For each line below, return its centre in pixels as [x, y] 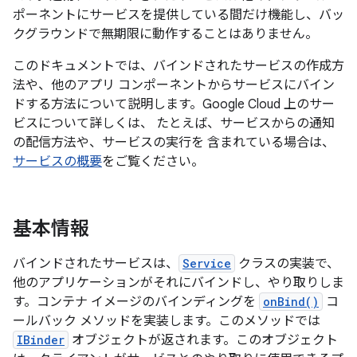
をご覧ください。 [153, 162]
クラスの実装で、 [287, 264]
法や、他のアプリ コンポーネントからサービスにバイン [174, 85]
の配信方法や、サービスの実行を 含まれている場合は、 [174, 143]
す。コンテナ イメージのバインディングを [136, 302]
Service [207, 263]
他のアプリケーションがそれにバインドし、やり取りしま [178, 283]
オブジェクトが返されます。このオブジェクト [203, 340]
